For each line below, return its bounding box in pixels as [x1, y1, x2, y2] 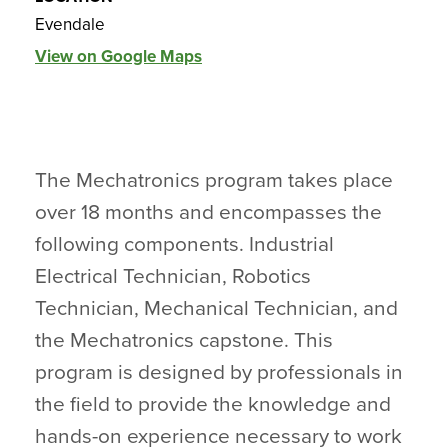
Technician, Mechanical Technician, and [35, 296, 398, 321]
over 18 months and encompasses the [35, 200, 382, 225]
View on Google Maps [35, 46, 202, 67]
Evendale [35, 14, 105, 35]
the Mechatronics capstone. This [35, 328, 333, 353]
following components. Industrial [35, 232, 334, 257]
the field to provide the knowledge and [35, 392, 391, 417]
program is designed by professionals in [35, 360, 403, 385]
